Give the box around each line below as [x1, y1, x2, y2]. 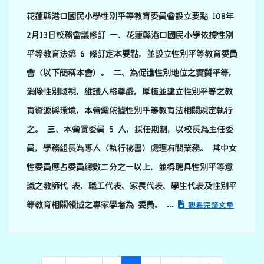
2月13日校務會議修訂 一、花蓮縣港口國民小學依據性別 [27, 30, 233, 40]
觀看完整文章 [184, 201, 234, 210]
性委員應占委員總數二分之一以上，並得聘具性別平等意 [27, 162, 233, 172]
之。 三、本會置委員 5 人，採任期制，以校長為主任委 [27, 124, 233, 134]
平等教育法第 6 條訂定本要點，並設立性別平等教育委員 [27, 49, 237, 59]
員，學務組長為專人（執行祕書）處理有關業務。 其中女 [27, 143, 237, 153]
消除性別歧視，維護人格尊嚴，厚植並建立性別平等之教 [27, 87, 233, 97]
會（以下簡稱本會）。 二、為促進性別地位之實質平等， [27, 68, 237, 78]
